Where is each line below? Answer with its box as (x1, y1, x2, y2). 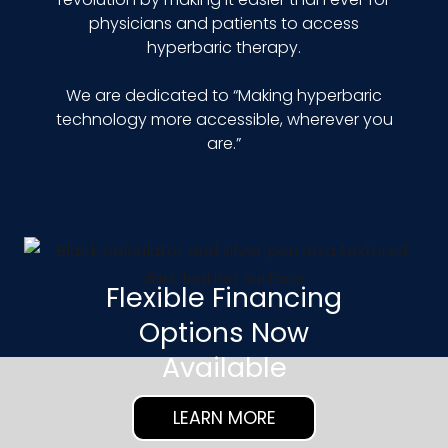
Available (161, 348, 287, 386)
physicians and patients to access (89, 11, 359, 35)
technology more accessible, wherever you (55, 107, 393, 131)
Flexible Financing (106, 278, 342, 316)
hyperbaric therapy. (147, 35, 301, 59)
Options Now (139, 313, 309, 351)
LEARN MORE (172, 406, 276, 430)
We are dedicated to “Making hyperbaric (66, 83, 382, 107)
